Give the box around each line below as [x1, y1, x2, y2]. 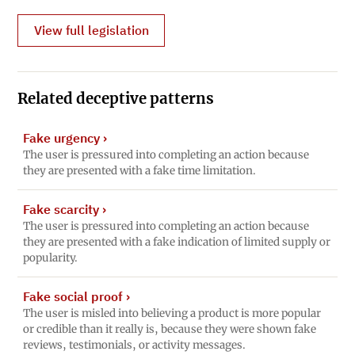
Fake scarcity [22, 201, 99, 218]
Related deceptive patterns [17, 90, 215, 109]
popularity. [22, 251, 78, 265]
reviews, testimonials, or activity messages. [22, 338, 246, 353]
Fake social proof [22, 288, 123, 305]
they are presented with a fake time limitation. [22, 163, 256, 177]
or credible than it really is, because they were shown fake [22, 323, 316, 337]
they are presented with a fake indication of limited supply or [22, 235, 330, 250]
